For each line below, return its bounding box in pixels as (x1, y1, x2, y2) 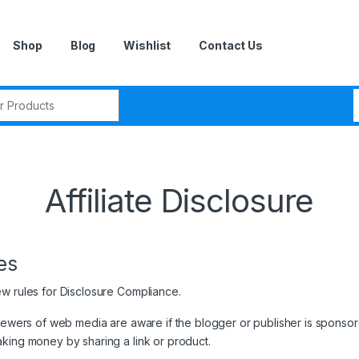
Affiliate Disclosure (45, 180, 314, 220)
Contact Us (199, 38, 263, 53)
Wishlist (123, 38, 171, 53)
